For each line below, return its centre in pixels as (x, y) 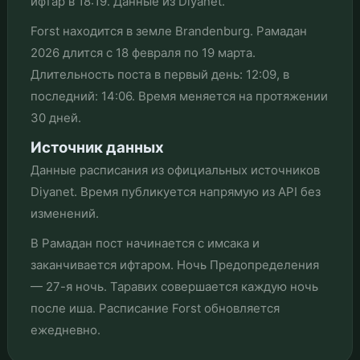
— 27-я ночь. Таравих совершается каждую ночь (174, 286)
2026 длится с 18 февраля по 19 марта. (143, 52)
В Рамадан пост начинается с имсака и (145, 243)
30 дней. (55, 117)
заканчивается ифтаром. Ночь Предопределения (174, 264)
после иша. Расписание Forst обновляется (155, 308)
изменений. (64, 213)
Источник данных (97, 147)
